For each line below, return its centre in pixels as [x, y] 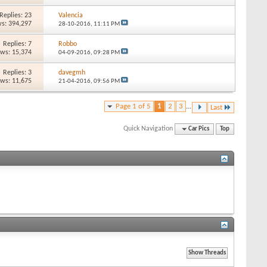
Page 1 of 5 [133, 106]
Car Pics [199, 129]
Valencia [70, 15]
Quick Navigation [148, 128]
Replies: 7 [18, 44]
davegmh [72, 72]
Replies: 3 [18, 72]
